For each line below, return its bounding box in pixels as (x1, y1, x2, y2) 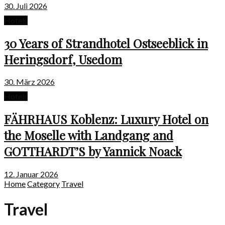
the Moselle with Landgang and (4, 127, 173, 144)
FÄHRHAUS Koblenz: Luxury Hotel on (4, 111, 208, 128)
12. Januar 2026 (4, 169, 58, 179)
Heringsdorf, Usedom (4, 51, 122, 67)
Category (27, 179, 60, 189)
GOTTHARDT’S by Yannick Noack (4, 143, 182, 160)
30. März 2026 (4, 77, 55, 87)
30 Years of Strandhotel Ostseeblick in (4, 35, 208, 51)
